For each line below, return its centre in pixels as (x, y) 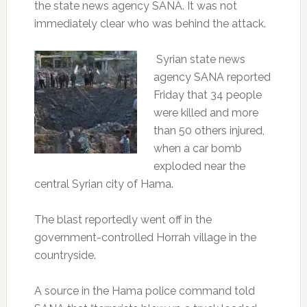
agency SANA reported (212, 77)
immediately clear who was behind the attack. (150, 23)
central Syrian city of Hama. (103, 184)
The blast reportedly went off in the (123, 219)
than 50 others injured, (209, 130)
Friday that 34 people (207, 95)
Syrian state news (200, 59)
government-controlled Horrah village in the (145, 237)
